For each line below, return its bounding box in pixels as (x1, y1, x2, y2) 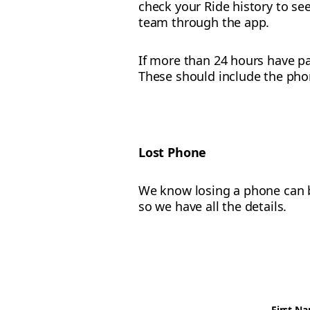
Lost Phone (138, 144, 207, 161)
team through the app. (138, 14, 270, 30)
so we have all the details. (138, 198, 287, 215)
